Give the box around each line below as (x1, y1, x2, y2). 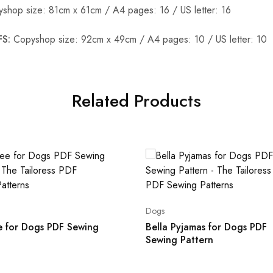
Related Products (72, 88, 201, 113)
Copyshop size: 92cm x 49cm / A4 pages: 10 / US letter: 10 (10, 32, 267, 46)
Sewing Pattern (146, 232, 213, 247)
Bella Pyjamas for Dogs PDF (146, 219, 267, 234)
